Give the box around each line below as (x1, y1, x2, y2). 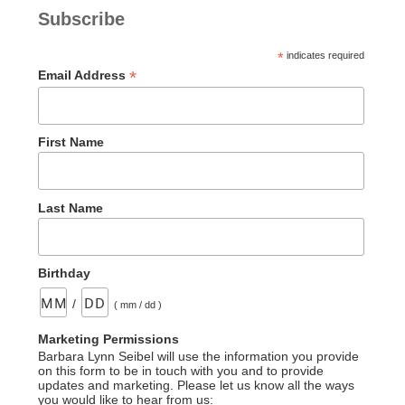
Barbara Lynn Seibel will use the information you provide (37, 349, 359, 364)
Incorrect (137, 42, 196, 59)
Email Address (37, 68, 129, 83)
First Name (37, 135, 104, 150)
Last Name (37, 200, 103, 215)
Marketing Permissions (37, 332, 179, 347)
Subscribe (37, 9, 125, 30)
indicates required (283, 50, 364, 61)
